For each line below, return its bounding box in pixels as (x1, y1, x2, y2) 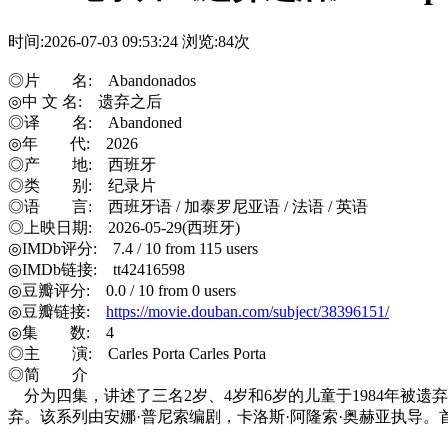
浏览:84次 (182, 32, 250, 50)
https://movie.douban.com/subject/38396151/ (106, 302, 389, 320)
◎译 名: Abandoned (8, 113, 182, 131)
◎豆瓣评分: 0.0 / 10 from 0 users (8, 281, 236, 299)
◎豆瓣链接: (8, 302, 106, 320)
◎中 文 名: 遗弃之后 (8, 92, 162, 110)
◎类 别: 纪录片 (8, 176, 156, 194)
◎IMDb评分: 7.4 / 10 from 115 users (8, 239, 258, 257)
